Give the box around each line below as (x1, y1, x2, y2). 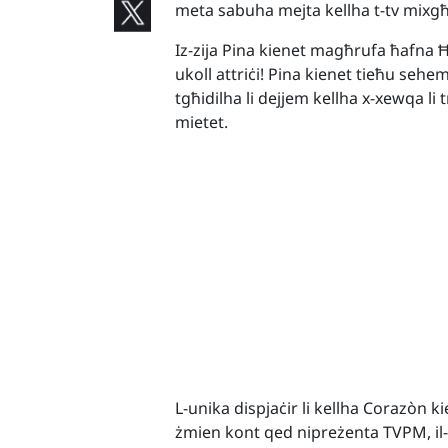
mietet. (175, 111, 229, 133)
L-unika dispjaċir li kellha (175, 397, 364, 419)
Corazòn (363, 397, 428, 419)
